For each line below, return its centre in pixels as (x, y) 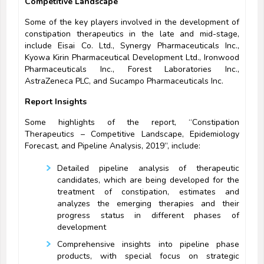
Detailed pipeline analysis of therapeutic (148, 169)
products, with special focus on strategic (148, 256)
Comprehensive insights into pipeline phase (148, 245)
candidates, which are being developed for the (148, 180)
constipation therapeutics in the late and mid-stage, (132, 34)
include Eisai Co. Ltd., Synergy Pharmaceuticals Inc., (132, 46)
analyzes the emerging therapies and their (148, 204)
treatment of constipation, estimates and (148, 192)
